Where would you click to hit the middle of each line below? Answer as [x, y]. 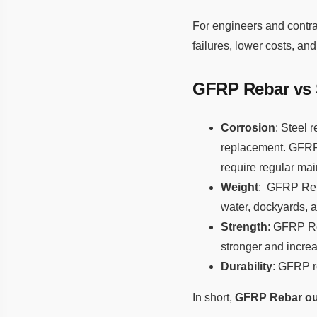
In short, [214, 297]
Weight [240, 187]
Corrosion [248, 127]
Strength [244, 226]
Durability [247, 266]
